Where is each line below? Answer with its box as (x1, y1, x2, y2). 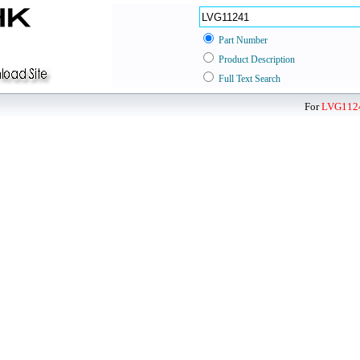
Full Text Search (219, 73, 280, 84)
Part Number (219, 35, 268, 46)
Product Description (219, 54, 295, 65)
